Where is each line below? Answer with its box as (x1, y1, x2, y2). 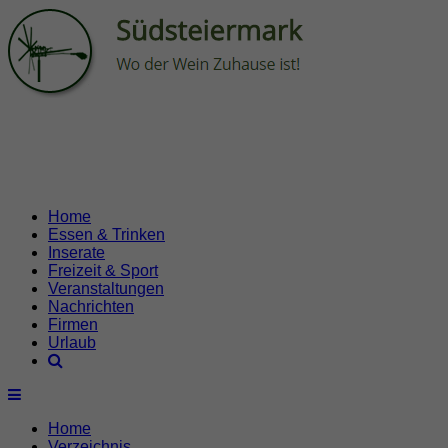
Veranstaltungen (48, 280, 164, 297)
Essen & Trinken (48, 226, 165, 243)
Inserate (48, 244, 105, 261)
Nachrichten (48, 298, 134, 315)
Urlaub (48, 334, 96, 351)
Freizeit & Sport (48, 262, 158, 279)
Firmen (48, 316, 98, 333)
